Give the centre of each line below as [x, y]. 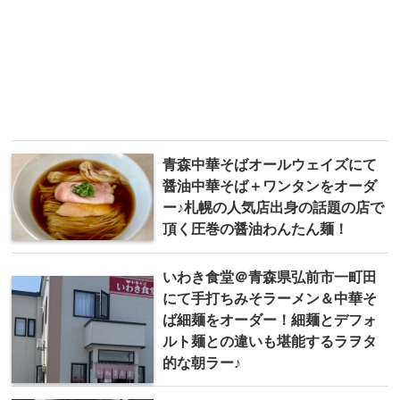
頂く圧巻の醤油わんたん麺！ [255, 229]
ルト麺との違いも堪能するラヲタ [270, 342]
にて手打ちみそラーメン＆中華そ [270, 299]
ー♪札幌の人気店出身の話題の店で [273, 208]
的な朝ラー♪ [202, 363]
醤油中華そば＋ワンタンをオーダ [270, 186]
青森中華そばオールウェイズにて [270, 165]
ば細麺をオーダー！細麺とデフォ [270, 320]
